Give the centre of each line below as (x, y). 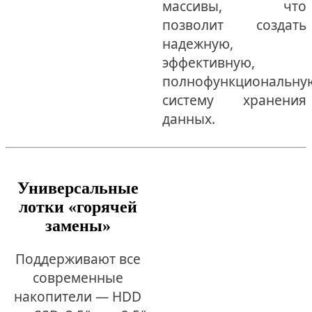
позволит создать (234, 24)
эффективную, (208, 62)
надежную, (197, 43)
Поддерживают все (78, 258)
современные (78, 277)
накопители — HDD (78, 296)
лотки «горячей (78, 206)
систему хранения (234, 100)
